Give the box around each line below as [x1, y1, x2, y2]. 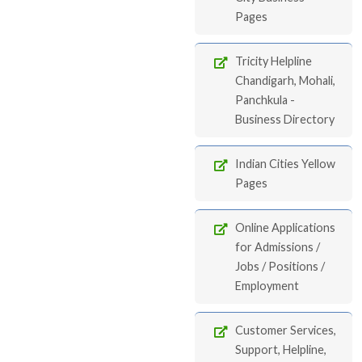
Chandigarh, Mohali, [235, 74, 335, 87]
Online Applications [235, 221, 335, 234]
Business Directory [235, 112, 335, 126]
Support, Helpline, [235, 343, 326, 356]
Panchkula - [235, 93, 295, 107]
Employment [235, 279, 299, 293]
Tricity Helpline [235, 54, 312, 68]
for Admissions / [235, 240, 320, 254]
